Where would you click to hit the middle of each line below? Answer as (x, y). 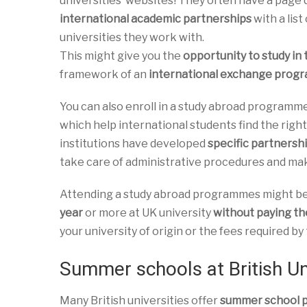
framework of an (104, 74)
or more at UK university (148, 213)
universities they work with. (132, 37)
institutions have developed (134, 144)
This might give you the (121, 56)
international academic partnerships (156, 19)
